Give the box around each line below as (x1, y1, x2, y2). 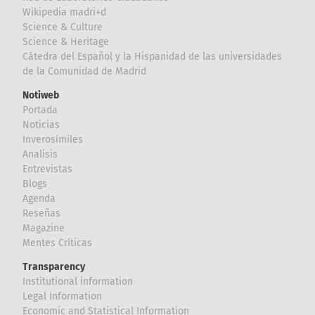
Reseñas (22, 207, 61, 220)
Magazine (22, 222, 65, 235)
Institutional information (22, 276, 134, 288)
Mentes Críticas (22, 237, 93, 250)
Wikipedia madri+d (22, 6, 107, 19)
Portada (22, 104, 58, 117)
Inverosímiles (22, 134, 84, 146)
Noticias (22, 119, 60, 131)
